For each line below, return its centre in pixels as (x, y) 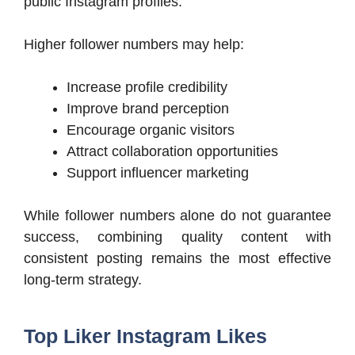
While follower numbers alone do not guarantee (177, 216)
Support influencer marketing (158, 173)
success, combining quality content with (177, 237)
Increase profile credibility (147, 88)
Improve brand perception (148, 109)
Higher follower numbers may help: (134, 45)
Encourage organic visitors (151, 130)
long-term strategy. (83, 280)
